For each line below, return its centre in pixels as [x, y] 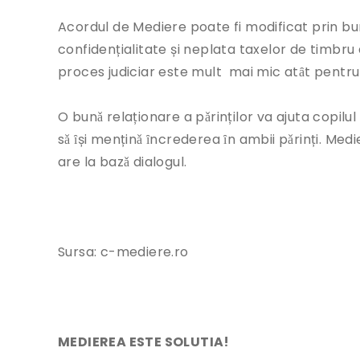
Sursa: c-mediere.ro [123, 252]
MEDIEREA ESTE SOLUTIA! [144, 342]
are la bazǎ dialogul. [123, 162]
